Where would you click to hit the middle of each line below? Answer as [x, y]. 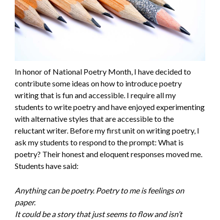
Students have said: [47, 165]
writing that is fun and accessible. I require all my [95, 95]
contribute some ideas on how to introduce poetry [98, 83]
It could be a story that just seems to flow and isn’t [98, 214]
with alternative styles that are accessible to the [94, 118]
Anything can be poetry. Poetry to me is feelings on [99, 190]
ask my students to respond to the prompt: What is [99, 142]
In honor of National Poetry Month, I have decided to [103, 71]
